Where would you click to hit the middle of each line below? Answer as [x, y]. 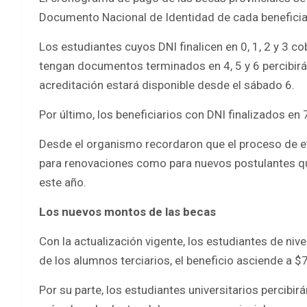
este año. [63, 182]
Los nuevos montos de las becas [127, 211]
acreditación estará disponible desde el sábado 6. [167, 85]
